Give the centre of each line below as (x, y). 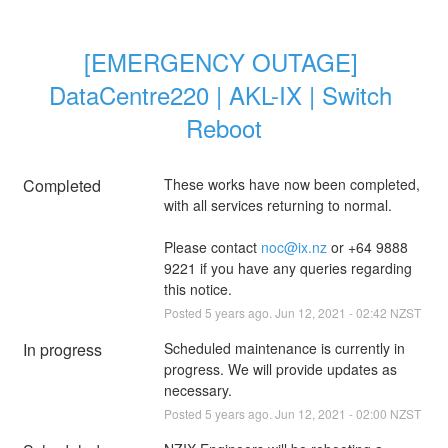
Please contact (212, 246)
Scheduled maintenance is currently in (284, 347)
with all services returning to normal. (277, 204)
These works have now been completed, (291, 183)
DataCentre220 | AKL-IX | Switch (220, 94)
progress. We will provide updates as (280, 368)
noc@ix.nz (293, 246)
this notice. (197, 288)
